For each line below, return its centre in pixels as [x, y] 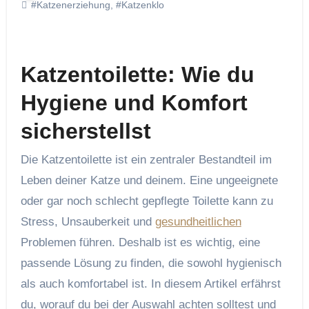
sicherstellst [86, 131]
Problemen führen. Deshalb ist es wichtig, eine [140, 243]
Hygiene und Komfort [134, 102]
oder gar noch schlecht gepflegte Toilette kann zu [147, 201]
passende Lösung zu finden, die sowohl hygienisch [151, 263]
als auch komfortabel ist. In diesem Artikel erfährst [150, 284]
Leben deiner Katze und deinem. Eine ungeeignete [149, 181]
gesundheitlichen [198, 222]
